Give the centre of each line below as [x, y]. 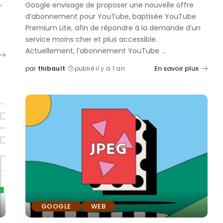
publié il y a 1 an [100, 68]
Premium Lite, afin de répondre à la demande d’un [113, 28]
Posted [37, 73]
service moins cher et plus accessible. [91, 39]
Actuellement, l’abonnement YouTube [93, 51]
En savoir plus [177, 68]
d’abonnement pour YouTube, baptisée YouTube [111, 16]
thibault [52, 68]
